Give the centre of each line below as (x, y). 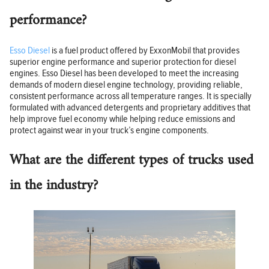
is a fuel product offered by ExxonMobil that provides (145, 50)
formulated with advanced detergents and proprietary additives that (130, 107)
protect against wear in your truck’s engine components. (109, 130)
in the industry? (54, 186)
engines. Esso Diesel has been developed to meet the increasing (124, 73)
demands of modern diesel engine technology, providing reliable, (126, 85)
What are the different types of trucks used (131, 161)
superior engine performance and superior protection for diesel (123, 62)
